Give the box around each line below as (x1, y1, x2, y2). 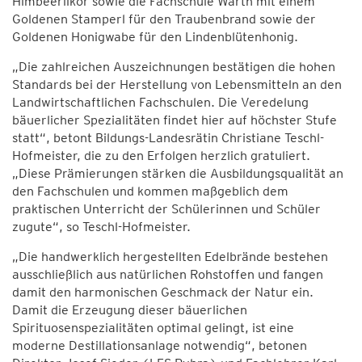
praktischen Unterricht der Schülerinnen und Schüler (12, 201, 321, 217)
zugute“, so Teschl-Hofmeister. (12, 219, 191, 234)
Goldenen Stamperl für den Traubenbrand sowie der (12, 11, 316, 27)
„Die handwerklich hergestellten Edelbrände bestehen (12, 249, 328, 264)
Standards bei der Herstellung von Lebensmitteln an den (12, 77, 342, 92)
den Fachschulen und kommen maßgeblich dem (12, 183, 288, 199)
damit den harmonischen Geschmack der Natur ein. (12, 284, 314, 300)
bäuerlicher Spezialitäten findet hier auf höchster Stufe (12, 112, 337, 128)
